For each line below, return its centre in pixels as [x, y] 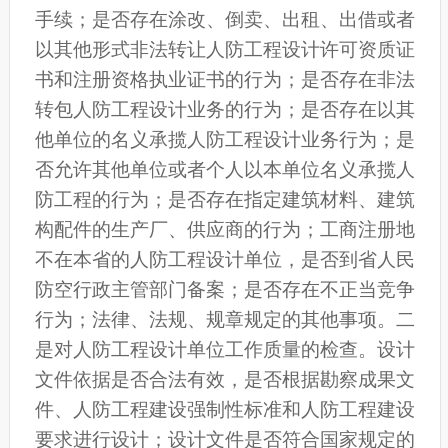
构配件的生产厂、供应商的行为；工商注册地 [224, 230]
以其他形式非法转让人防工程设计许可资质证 [224, 50]
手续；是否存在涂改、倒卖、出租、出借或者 [224, 20]
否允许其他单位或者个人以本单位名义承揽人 [224, 170]
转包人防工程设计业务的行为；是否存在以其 [224, 110]
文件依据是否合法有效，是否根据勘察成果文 [224, 380]
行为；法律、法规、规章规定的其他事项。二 [224, 320]
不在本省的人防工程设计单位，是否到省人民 [224, 260]
